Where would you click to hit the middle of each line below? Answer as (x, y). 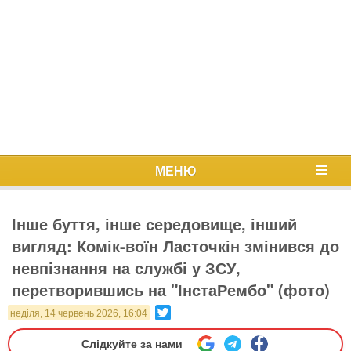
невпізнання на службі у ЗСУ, (126, 268)
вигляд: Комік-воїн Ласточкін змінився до (175, 246)
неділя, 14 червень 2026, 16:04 (79, 313)
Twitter (187, 311)
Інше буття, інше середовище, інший (154, 224)
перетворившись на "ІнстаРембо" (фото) (171, 289)
